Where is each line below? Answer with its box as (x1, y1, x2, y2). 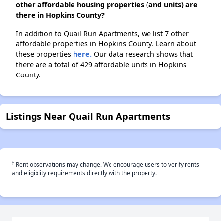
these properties (16, 49, 73, 59)
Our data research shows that (92, 49, 193, 59)
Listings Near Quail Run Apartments (6, 110, 170, 123)
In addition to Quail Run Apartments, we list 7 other (16, 29, 189, 38)
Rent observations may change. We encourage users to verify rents (14, 160, 199, 169)
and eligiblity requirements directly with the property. (12, 169, 157, 177)
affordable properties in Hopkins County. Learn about (16, 39, 196, 49)
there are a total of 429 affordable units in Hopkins (16, 60, 186, 70)
